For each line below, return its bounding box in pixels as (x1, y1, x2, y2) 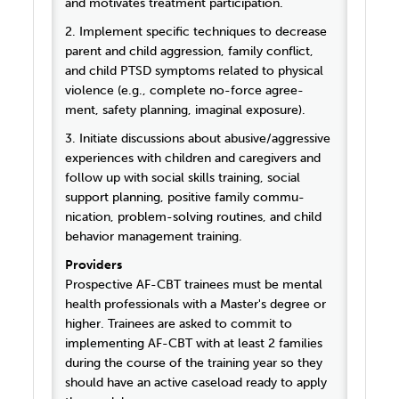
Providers (65, 257, 123, 273)
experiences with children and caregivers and (65, 151, 322, 167)
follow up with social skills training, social (65, 170, 301, 186)
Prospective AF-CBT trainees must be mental (65, 277, 323, 293)
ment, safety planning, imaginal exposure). (65, 102, 306, 118)
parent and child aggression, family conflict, (65, 44, 314, 60)
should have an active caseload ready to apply (65, 375, 328, 391)
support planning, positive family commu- (65, 190, 305, 206)
